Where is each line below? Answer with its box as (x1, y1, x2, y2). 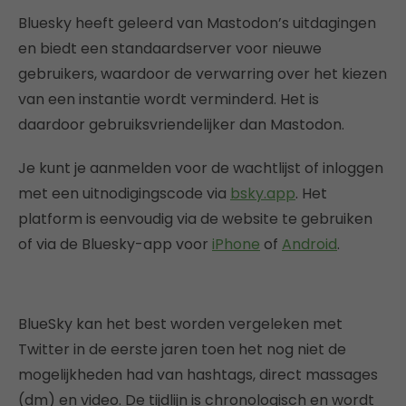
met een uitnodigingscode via (18, 183, 230, 204)
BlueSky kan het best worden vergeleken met (18, 314, 343, 334)
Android (282, 234, 337, 255)
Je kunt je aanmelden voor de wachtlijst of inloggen (18, 158, 383, 179)
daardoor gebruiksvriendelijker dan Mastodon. (18, 114, 344, 135)
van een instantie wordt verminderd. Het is (18, 89, 319, 110)
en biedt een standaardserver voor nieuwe (18, 38, 322, 59)
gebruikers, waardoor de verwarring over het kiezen (18, 63, 387, 84)
